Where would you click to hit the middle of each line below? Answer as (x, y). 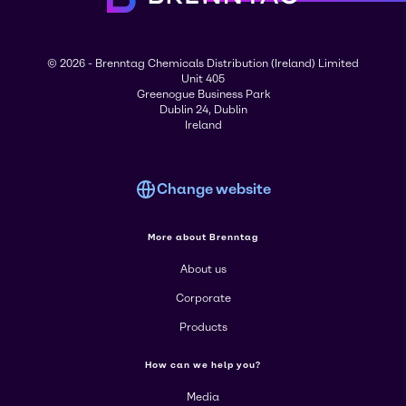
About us (203, 270)
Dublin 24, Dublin (203, 110)
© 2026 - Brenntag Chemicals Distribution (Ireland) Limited (203, 64)
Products (203, 328)
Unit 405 (203, 79)
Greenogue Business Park (203, 95)
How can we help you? (203, 365)
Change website (214, 189)
